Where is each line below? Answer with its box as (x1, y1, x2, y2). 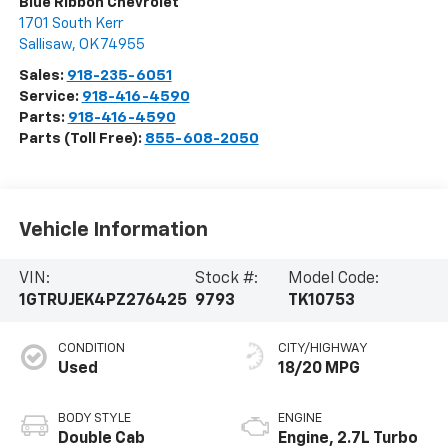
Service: (18, 89, 82, 105)
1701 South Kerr (18, 16, 123, 32)
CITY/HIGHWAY (278, 342, 368, 356)
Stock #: (195, 271, 259, 288)
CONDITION (57, 342, 125, 356)
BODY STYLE (57, 412, 131, 426)
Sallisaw (18, 37, 72, 53)
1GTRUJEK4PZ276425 (18, 293, 187, 310)
